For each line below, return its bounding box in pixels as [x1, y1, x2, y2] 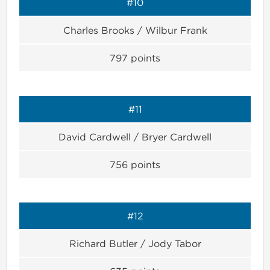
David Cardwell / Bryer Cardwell [58, 131, 212, 142]
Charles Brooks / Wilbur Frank [63, 24, 207, 36]
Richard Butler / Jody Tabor [69, 237, 201, 249]
